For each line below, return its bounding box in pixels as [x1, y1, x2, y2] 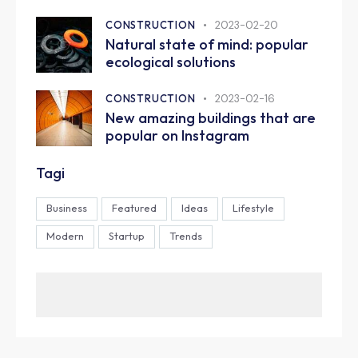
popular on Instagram [105, 126, 249, 145]
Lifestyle [233, 201, 274, 215]
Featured [112, 201, 157, 215]
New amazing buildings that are [105, 109, 316, 128]
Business [46, 201, 87, 215]
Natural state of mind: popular [105, 34, 308, 54]
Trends [169, 229, 202, 243]
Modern [46, 229, 84, 243]
